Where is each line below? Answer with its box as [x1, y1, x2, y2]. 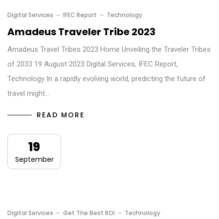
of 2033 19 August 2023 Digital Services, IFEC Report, [7, 59, 178, 68]
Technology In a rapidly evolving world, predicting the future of [7, 74, 206, 83]
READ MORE [37, 109, 85, 120]
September [15, 154, 54, 164]
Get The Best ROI [63, 208, 115, 217]
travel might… [7, 88, 49, 98]
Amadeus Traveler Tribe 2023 [7, 24, 155, 39]
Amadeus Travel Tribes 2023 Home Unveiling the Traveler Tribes [7, 44, 211, 54]
